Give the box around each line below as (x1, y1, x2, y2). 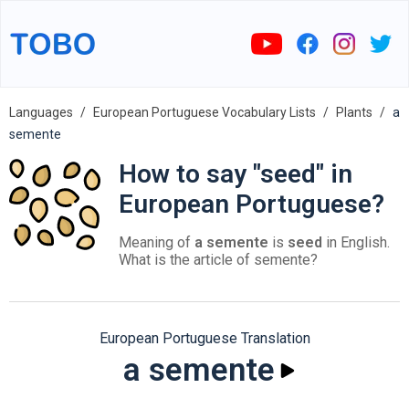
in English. (322, 234, 390, 251)
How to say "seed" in (119, 159, 352, 189)
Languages (9, 105, 73, 120)
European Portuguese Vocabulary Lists (93, 105, 316, 120)
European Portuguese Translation (99, 330, 310, 347)
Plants (336, 105, 372, 120)
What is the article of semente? (119, 251, 318, 268)
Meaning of (119, 234, 194, 251)
